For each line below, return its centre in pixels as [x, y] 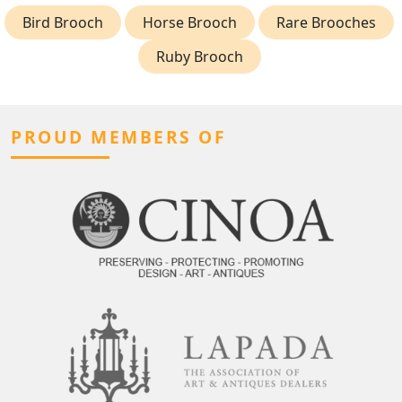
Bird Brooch [63, 22]
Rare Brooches [326, 22]
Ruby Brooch [199, 56]
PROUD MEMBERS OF [118, 136]
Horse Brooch [190, 22]
